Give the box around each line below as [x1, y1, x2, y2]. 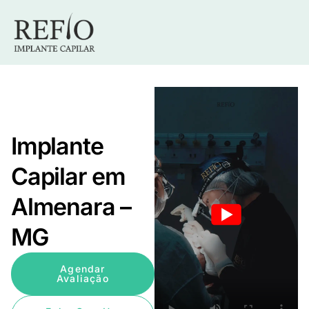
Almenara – [11, 192, 132, 221]
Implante [11, 132, 103, 161]
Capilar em [11, 162, 126, 191]
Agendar [60, 263, 106, 275]
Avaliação [57, 272, 109, 285]
